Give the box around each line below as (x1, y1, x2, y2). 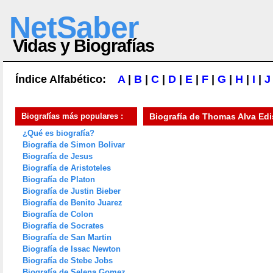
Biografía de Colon (23, 210, 93, 219)
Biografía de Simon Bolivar (23, 140, 125, 149)
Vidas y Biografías (13, 36, 154, 55)
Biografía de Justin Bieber (23, 186, 121, 196)
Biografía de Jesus (23, 152, 93, 161)
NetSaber (9, 10, 138, 44)
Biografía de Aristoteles (23, 163, 111, 172)
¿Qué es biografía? (23, 129, 94, 138)
